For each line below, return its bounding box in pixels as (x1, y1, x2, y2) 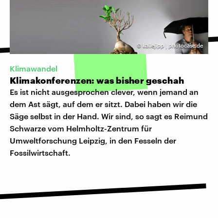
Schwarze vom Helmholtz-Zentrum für (10, 124, 152, 133)
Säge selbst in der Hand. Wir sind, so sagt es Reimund (10, 111, 208, 121)
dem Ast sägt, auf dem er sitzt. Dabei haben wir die (10, 99, 197, 109)
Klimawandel (10, 64, 57, 73)
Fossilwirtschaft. (10, 148, 71, 158)
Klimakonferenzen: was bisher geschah (10, 75, 184, 86)
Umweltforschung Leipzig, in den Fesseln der (10, 136, 176, 145)
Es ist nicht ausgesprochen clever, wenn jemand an (10, 87, 199, 97)
